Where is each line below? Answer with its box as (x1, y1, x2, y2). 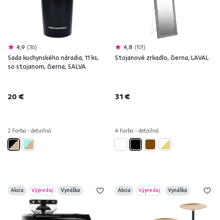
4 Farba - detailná (115, 127, 159, 134)
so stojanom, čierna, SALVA (8, 62, 86, 70)
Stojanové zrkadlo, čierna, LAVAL (115, 54, 209, 61)
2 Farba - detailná (8, 127, 51, 134)
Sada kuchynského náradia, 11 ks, (8, 54, 99, 61)
